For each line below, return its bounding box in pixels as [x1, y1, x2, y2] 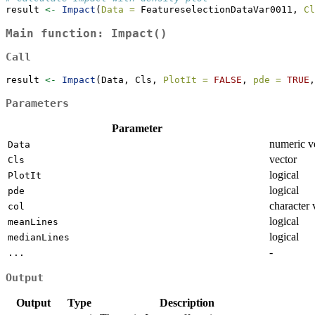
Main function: [6, 26, 111, 40]
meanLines [8, 217, 58, 227]
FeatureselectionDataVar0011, [135, 4, 304, 15]
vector [269, 153, 297, 165]
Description [160, 297, 214, 309]
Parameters [6, 96, 69, 110]
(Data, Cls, [96, 74, 163, 85]
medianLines [8, 232, 70, 243]
